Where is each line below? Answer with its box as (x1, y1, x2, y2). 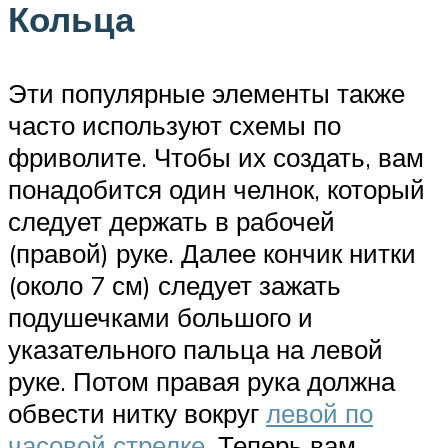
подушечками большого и (8, 300, 313, 333)
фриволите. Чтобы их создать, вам (8, 140, 424, 173)
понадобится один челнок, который (8, 172, 425, 205)
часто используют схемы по (8, 108, 341, 141)
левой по (266, 396, 373, 429)
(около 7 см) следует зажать (8, 268, 341, 301)
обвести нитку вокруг (8, 396, 266, 429)
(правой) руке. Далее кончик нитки (8, 236, 416, 269)
